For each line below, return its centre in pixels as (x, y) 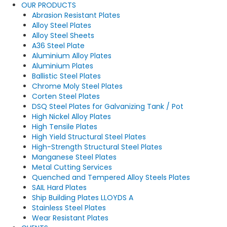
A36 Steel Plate (58, 45)
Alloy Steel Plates (62, 25)
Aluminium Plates (63, 66)
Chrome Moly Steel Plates (77, 86)
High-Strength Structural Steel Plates (97, 147)
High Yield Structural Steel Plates (89, 137)
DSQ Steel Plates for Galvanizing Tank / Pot (108, 106)
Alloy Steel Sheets (63, 35)
